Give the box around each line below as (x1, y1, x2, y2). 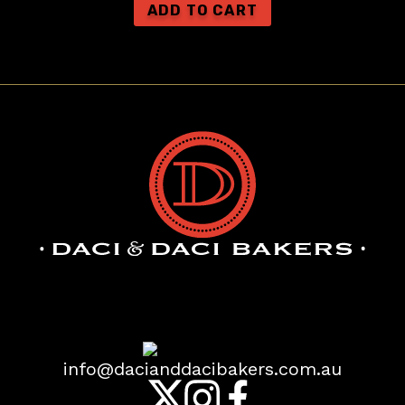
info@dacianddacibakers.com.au (63, 357, 342, 380)
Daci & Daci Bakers (143, 287, 262, 303)
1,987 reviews (143, 324, 229, 339)
